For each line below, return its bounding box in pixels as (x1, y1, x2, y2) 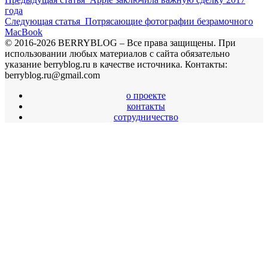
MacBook (5, 27, 42, 38)
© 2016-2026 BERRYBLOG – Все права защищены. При (5, 38, 236, 48)
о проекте (126, 90, 166, 101)
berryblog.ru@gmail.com (5, 70, 100, 81)
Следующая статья (5, 16, 80, 27)
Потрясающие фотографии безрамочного (85, 16, 253, 27)
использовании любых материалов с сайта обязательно (5, 48, 230, 59)
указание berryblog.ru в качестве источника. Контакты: (5, 59, 227, 70)
